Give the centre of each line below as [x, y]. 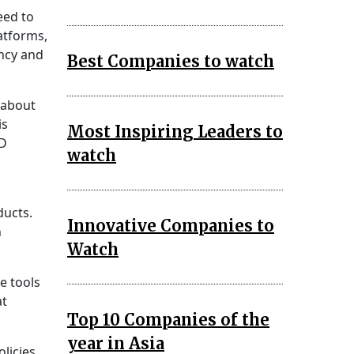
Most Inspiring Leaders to [175, 131]
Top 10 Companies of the [168, 319]
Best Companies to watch [171, 61]
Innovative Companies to [171, 225]
